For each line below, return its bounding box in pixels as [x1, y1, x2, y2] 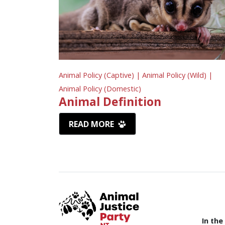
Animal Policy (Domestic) [59, 84, 141, 94]
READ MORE [69, 119, 117, 130]
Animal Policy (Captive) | [59, 70, 142, 80]
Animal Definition [59, 93, 161, 110]
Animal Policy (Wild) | [142, 70, 212, 80]
